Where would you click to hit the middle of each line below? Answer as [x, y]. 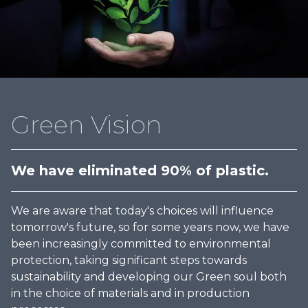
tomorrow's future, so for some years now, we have [150, 228]
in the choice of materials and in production [130, 294]
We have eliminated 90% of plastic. [140, 171]
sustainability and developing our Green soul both [149, 277]
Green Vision [87, 125]
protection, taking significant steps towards [129, 261]
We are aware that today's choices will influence [142, 211]
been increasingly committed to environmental [141, 244]
